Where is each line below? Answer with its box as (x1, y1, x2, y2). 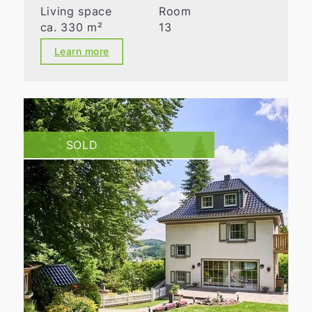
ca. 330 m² (40, 21, 103, 35)
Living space (40, 4, 112, 19)
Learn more (54, 45, 109, 58)
